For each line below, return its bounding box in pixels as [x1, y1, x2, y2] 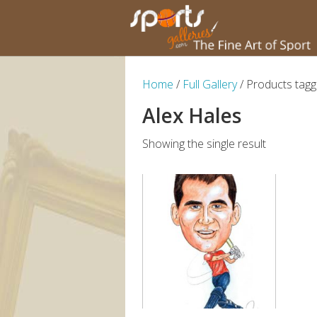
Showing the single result [142, 136, 266, 152]
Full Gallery [182, 76, 237, 92]
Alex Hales [142, 102, 241, 129]
